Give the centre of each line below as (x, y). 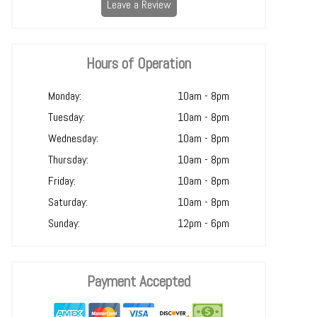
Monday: (65, 96)
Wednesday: (73, 138)
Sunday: (64, 223)
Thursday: (68, 160)
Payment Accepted (139, 281)
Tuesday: (67, 117)
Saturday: (68, 202)
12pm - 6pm (203, 223)
